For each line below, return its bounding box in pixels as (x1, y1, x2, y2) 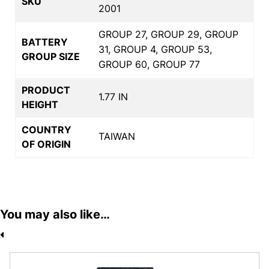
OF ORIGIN (22, 138, 71, 150)
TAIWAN (98, 130, 135, 142)
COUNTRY (22, 123, 71, 136)
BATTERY (22, 35, 68, 48)
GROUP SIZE (22, 50, 80, 62)
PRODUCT (22, 83, 70, 96)
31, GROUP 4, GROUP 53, (98, 43, 212, 55)
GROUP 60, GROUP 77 (98, 58, 200, 70)
